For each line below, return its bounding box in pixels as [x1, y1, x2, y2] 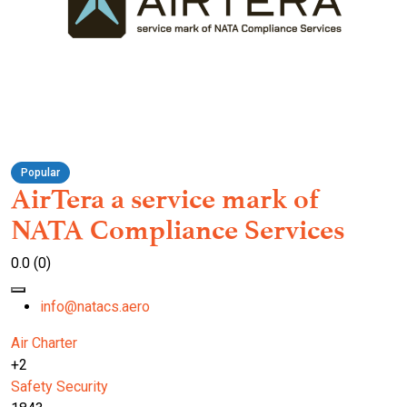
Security [56, 378, 108, 396]
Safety [11, 378, 53, 396]
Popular [21, 166, 60, 180]
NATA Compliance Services [11, 213, 344, 247]
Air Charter [11, 334, 77, 352]
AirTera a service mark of [11, 183, 319, 216]
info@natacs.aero [40, 298, 150, 316]
